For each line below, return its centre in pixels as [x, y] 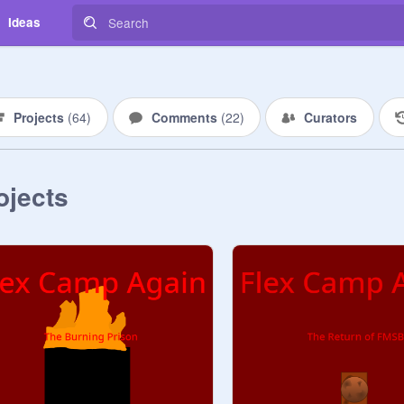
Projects [41, 117]
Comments [186, 117]
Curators [331, 117]
